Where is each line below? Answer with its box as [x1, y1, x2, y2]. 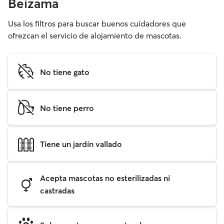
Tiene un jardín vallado [40, 138, 122, 149]
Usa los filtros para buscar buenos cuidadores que [8, 18, 186, 28]
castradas [40, 185, 74, 195]
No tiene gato [40, 66, 89, 77]
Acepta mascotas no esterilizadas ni [40, 173, 170, 183]
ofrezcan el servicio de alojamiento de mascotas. [8, 30, 182, 40]
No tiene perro [40, 102, 94, 113]
